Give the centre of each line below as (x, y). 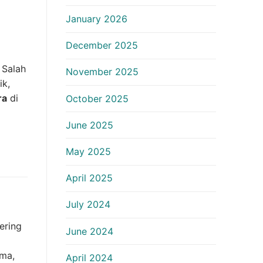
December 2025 (102, 45)
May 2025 (88, 151)
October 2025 (97, 98)
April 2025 (89, 178)
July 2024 (88, 205)
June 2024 (90, 231)
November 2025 (102, 72)
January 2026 (97, 19)
